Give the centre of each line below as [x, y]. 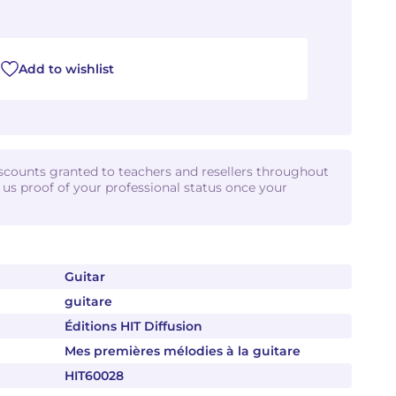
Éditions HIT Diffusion [133, 326]
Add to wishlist [66, 69]
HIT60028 [94, 376]
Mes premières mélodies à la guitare [183, 351]
